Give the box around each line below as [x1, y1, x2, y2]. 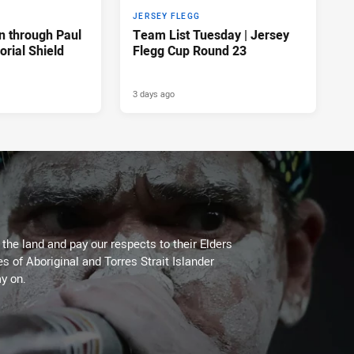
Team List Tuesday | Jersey [133, 25, 289, 43]
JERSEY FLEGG [133, 10, 200, 21]
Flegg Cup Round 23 [133, 41, 247, 59]
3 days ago [133, 87, 175, 100]
